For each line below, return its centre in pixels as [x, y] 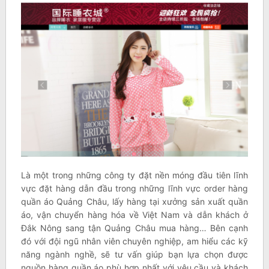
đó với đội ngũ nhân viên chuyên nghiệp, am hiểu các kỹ [134, 241]
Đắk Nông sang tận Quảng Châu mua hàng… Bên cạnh [134, 228]
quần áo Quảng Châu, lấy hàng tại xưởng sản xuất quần [134, 202]
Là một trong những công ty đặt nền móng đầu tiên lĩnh [134, 175]
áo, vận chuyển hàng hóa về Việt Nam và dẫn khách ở [134, 215]
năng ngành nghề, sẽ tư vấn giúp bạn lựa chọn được [134, 255]
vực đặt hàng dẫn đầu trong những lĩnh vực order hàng [134, 189]
